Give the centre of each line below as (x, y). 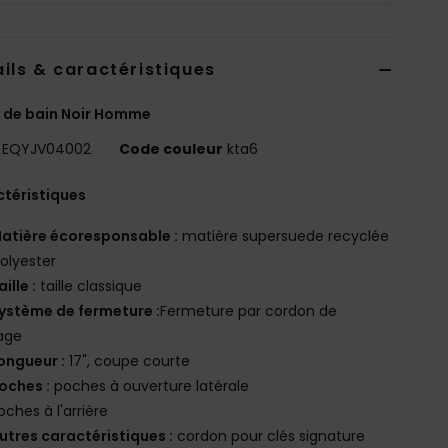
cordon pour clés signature (269, 435)
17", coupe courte (128, 360)
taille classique (89, 285)
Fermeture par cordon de (249, 310)
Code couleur (171, 148)
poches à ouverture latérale (150, 385)
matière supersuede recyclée (284, 235)
